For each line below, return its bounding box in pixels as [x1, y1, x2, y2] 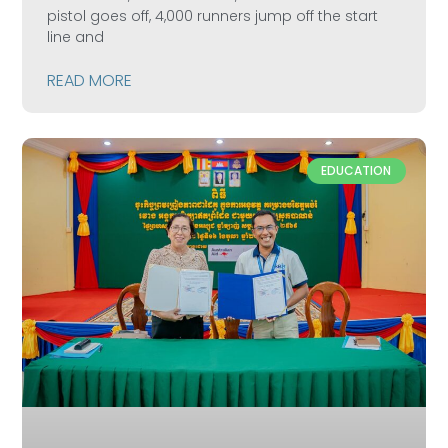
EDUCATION [321, 161, 392, 179]
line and [47, 26, 105, 47]
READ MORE [47, 68, 133, 92]
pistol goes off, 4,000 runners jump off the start [47, 5, 379, 26]
